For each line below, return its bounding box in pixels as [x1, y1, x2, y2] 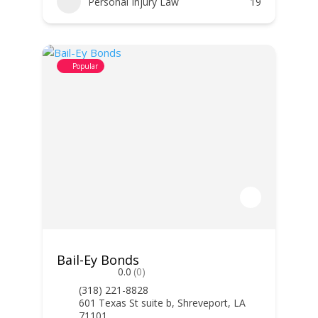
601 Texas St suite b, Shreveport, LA [78, 296, 246, 309]
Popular [72, 61, 98, 71]
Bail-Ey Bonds [56, 251, 139, 268]
